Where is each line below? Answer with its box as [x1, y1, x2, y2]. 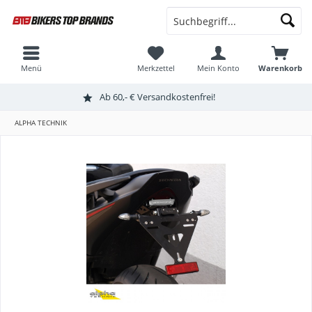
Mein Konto [196, 63, 240, 73]
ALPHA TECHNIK [15, 118, 67, 127]
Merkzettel [136, 63, 175, 73]
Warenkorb [258, 63, 303, 73]
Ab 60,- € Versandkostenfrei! [100, 90, 215, 103]
